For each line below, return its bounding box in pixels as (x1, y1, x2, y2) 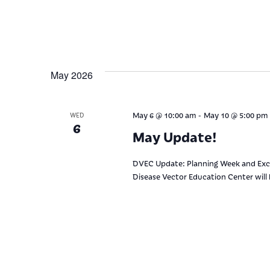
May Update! (132, 127, 217, 146)
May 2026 (51, 67, 93, 82)
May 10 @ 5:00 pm (203, 109, 268, 120)
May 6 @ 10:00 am (132, 109, 196, 120)
